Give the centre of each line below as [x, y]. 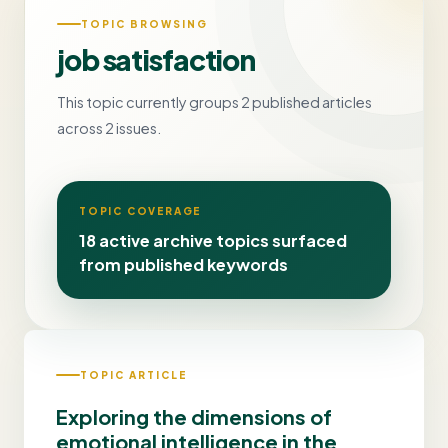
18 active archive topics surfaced [213, 240]
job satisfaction [156, 59]
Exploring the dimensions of [194, 416]
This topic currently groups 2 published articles [214, 102]
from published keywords [183, 264]
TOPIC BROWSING [144, 24]
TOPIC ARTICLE [133, 374]
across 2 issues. [109, 128]
